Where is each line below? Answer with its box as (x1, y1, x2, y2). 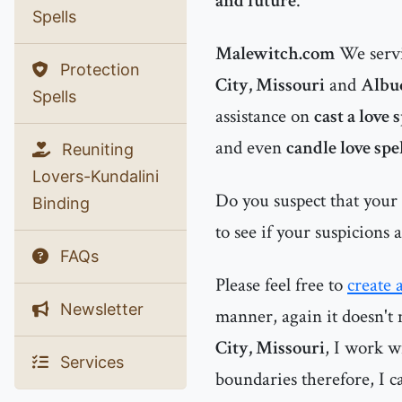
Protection (56, 60, 140, 79)
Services (56, 353, 124, 371)
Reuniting (57, 140, 134, 159)
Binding (32, 194, 90, 213)
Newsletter (56, 300, 144, 319)
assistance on (215, 104, 314, 128)
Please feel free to (215, 273, 347, 297)
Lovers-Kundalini (32, 167, 159, 186)
